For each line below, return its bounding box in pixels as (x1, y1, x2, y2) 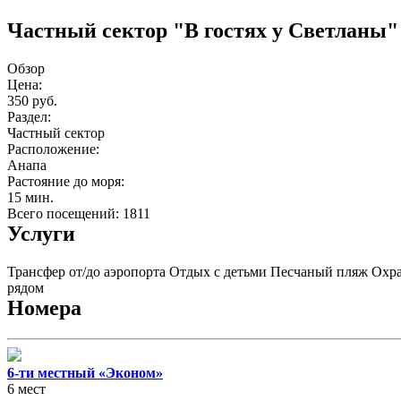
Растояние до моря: (7, 173, 124, 189)
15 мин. (7, 189, 54, 205)
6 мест (7, 380, 46, 397)
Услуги (7, 221, 75, 245)
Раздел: (7, 108, 51, 124)
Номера (7, 295, 81, 320)
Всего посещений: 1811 (7, 205, 150, 221)
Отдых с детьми (169, 263, 267, 279)
